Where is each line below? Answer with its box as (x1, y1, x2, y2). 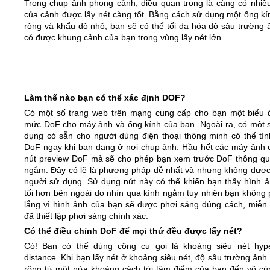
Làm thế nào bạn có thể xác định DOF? (24, 92, 186, 102)
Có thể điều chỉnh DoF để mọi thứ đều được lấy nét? (24, 225, 242, 236)
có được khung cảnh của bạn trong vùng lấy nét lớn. (24, 32, 224, 42)
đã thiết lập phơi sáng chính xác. (24, 210, 148, 221)
